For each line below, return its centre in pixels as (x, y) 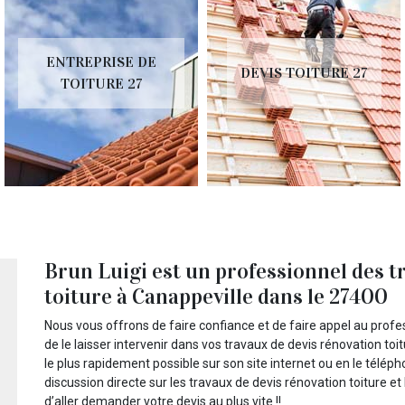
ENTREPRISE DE (101, 62)
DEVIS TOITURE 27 (304, 73)
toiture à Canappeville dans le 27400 (216, 297)
